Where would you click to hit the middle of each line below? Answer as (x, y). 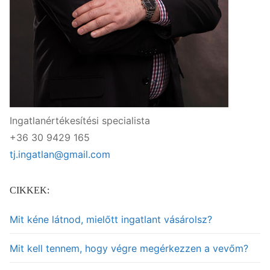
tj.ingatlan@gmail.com (60, 154)
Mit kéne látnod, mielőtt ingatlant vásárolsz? (111, 219)
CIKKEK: (30, 190)
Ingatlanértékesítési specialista (80, 120)
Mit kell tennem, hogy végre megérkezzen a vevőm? (129, 248)
